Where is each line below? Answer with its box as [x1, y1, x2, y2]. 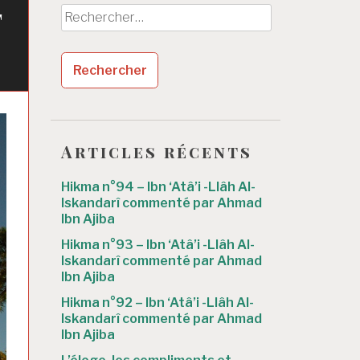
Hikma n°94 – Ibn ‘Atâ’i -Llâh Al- [61, 179, 256, 195]
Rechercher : [60, 5, 136, 21]
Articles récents [61, 140, 252, 162]
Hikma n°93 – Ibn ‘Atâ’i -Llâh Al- [61, 237, 255, 253]
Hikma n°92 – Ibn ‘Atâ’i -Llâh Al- [61, 295, 254, 311]
